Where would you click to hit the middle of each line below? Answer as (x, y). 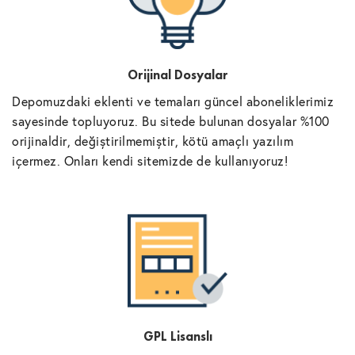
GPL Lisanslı (177, 337)
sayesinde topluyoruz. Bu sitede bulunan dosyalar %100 (171, 121)
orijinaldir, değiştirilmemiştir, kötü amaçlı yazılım (153, 141)
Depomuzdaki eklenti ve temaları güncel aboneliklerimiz (173, 101)
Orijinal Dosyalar (177, 75)
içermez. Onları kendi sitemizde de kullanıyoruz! (150, 161)
